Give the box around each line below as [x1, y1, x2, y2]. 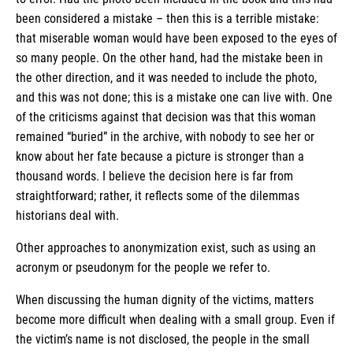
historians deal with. [16, 207, 122, 223]
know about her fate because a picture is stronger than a [16, 148, 304, 164]
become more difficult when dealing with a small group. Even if [16, 311, 335, 327]
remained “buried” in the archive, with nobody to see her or [16, 128, 314, 144]
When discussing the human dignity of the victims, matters [16, 292, 314, 307]
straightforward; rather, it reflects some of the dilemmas [16, 188, 299, 203]
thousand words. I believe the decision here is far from [16, 168, 293, 184]
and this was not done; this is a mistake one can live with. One [16, 89, 333, 105]
